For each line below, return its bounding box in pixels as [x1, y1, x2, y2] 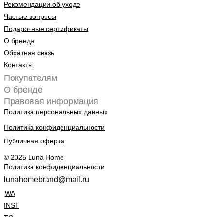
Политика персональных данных [4, 108, 108, 116]
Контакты [4, 61, 33, 69]
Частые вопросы [4, 13, 56, 21]
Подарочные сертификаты [4, 25, 88, 33]
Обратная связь [4, 49, 54, 57]
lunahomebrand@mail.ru [4, 175, 89, 184]
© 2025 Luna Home [4, 154, 64, 162]
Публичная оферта [4, 137, 64, 145]
